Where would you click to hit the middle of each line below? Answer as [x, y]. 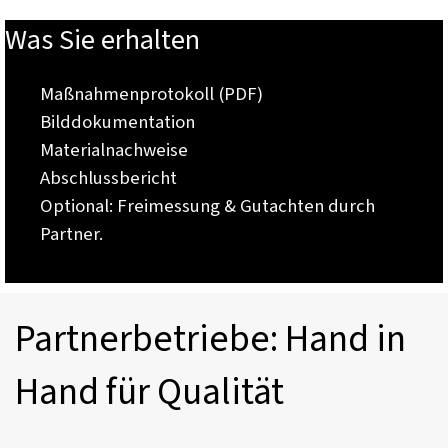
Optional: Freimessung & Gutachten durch [207, 205]
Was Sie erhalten [102, 39]
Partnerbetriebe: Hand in [210, 339]
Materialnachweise [114, 149]
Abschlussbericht [108, 177]
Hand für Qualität [149, 392]
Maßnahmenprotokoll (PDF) [151, 93]
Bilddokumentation [117, 121]
